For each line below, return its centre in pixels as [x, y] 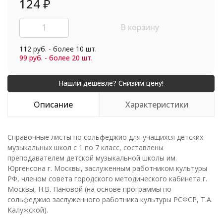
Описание [53, 104]
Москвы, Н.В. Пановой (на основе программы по [89, 189]
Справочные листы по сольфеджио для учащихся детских [105, 137]
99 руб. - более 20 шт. [56, 57]
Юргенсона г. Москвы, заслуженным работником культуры [107, 168]
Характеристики [157, 104]
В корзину [139, 27]
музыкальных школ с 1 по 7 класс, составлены [85, 147]
